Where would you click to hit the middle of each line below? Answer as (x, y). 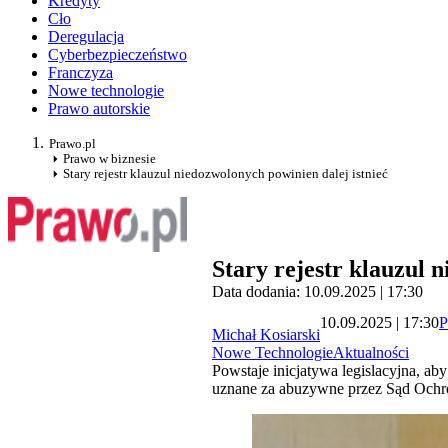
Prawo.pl (72, 144)
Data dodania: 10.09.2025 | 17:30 (317, 292)
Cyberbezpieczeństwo (117, 55)
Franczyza (80, 73)
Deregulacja (86, 37)
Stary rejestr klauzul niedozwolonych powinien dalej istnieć (225, 174)
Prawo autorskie (99, 109)
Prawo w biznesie (109, 159)
